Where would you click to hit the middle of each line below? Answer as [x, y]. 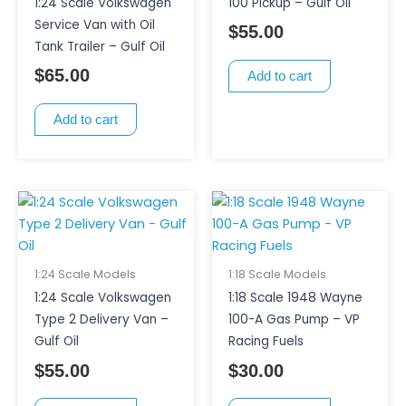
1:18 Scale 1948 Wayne [295, 297]
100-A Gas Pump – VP [294, 319]
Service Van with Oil [94, 24]
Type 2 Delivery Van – [101, 319]
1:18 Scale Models [277, 274]
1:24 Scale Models [85, 274]
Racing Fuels [266, 341]
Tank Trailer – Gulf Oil [99, 46]
